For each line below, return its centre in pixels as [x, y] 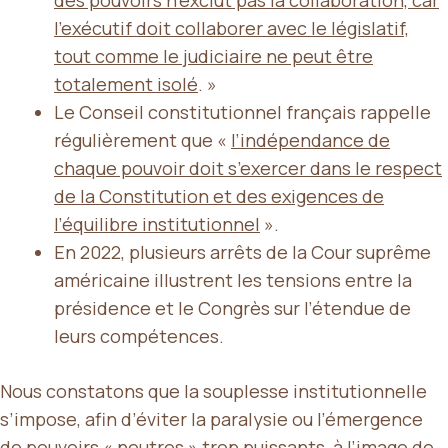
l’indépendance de [310, 139]
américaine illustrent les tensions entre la [233, 279]
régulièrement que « [142, 139]
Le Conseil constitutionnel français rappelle [242, 111]
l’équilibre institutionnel [157, 223]
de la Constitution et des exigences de [219, 195]
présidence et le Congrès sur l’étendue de [232, 307]
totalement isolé [126, 83]
